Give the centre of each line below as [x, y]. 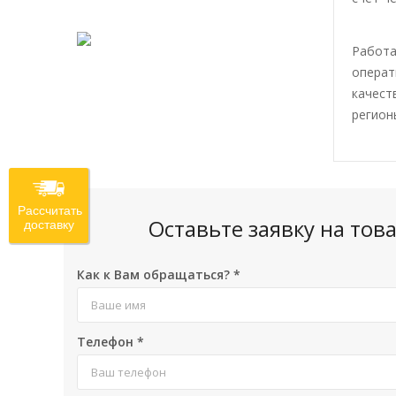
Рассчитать [50, 210]
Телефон [107, 342]
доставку [49, 225]
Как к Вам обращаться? [155, 274]
